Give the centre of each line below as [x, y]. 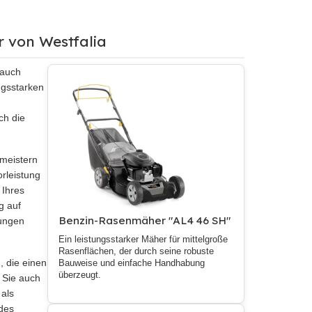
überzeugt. [80, 275]
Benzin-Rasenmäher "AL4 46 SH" [145, 221]
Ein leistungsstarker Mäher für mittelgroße [143, 240]
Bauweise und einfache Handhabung [132, 264]
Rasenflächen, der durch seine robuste [136, 252]
